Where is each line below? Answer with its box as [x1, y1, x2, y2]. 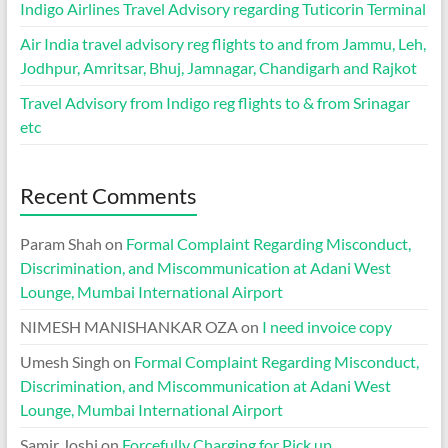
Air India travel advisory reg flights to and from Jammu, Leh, [19, 33, 426, 53]
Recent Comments [19, 181, 197, 209]
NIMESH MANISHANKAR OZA [19, 316, 238, 336]
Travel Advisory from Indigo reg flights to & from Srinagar [19, 92, 410, 112]
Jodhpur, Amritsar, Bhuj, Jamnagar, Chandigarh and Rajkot [19, 57, 417, 77]
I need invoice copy [261, 316, 392, 336]
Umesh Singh [19, 351, 110, 371]
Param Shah [19, 233, 102, 253]
